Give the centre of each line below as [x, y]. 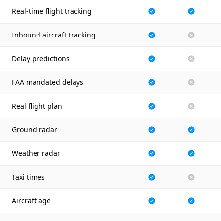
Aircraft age [31, 201]
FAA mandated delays [48, 82]
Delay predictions [41, 58]
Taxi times [28, 177]
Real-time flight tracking [52, 11]
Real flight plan [37, 106]
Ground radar [35, 129]
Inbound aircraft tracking [54, 35]
